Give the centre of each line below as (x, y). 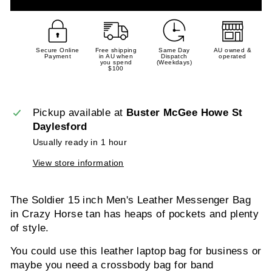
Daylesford (60, 127)
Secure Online (58, 50)
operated (233, 56)
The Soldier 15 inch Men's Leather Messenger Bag (131, 200)
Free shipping (116, 50)
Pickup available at (80, 113)
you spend (116, 62)
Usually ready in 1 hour (80, 143)
